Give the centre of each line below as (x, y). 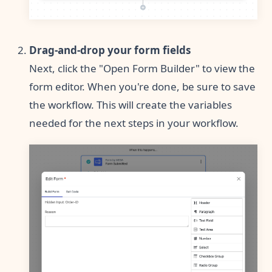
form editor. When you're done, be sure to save (142, 87)
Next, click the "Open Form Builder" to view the (142, 69)
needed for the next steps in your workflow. (134, 123)
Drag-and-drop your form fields (110, 50)
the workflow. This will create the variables (131, 105)
